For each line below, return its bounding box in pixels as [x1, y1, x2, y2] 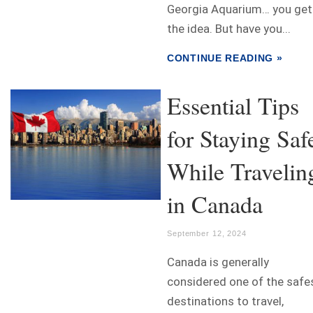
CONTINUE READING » [167, 52, 283, 64]
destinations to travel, [167, 294, 284, 309]
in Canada [167, 188, 263, 221]
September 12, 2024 [167, 229, 247, 238]
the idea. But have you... [167, 22, 291, 36]
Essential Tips [167, 89, 299, 122]
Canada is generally [167, 255, 269, 270]
